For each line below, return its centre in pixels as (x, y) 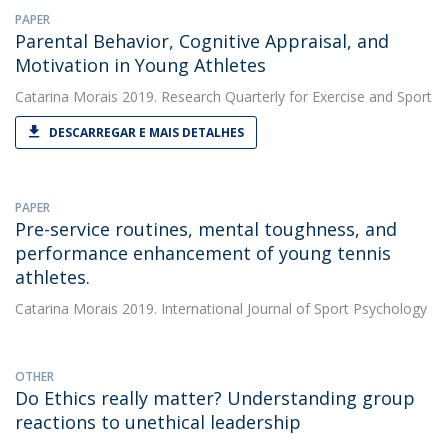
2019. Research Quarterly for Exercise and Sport (275, 96)
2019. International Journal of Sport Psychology (272, 308)
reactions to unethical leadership (158, 422)
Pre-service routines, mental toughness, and (206, 229)
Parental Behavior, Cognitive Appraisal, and (202, 41)
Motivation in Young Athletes (140, 65)
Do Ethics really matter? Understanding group (215, 398)
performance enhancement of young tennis (203, 253)
